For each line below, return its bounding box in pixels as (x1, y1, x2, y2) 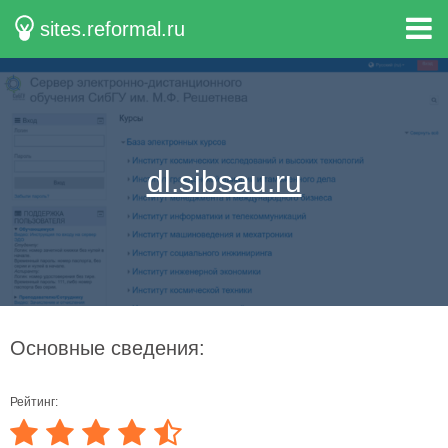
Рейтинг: (10, 395, 58, 409)
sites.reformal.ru (40, 18, 186, 40)
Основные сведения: (10, 337, 205, 359)
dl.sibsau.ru (146, 165, 302, 198)
